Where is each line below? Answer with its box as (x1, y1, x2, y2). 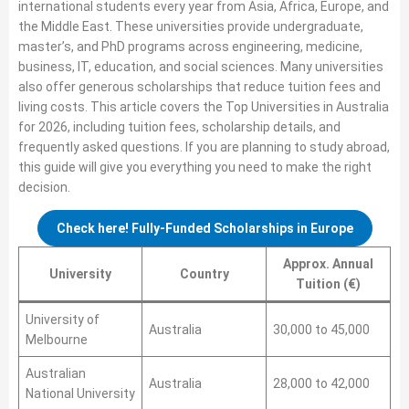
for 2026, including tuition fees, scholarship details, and (18, 120, 341, 134)
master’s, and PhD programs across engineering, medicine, (18, 39, 362, 54)
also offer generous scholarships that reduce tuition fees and (18, 79, 381, 94)
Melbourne (26, 332, 88, 347)
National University (26, 386, 135, 401)
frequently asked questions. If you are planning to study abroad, (18, 140, 390, 154)
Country (179, 267, 229, 281)
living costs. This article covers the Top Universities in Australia (18, 100, 389, 114)
